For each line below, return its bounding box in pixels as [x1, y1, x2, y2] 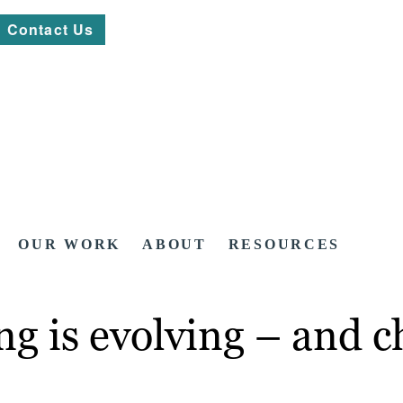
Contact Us [7, 19, 94, 40]
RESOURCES [228, 237, 341, 253]
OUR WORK [18, 237, 121, 253]
